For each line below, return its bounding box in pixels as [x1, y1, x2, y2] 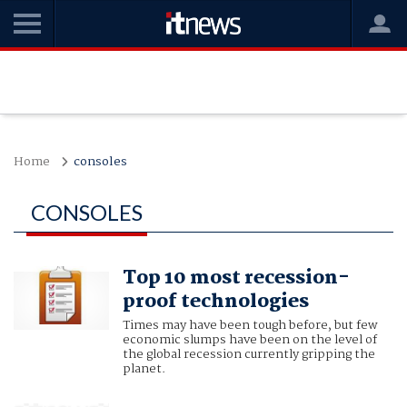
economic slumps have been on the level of [122, 330, 377, 351]
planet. [122, 359, 165, 380]
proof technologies [122, 286, 309, 318]
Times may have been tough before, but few [122, 315, 378, 336]
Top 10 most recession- [122, 263, 350, 294]
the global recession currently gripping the [122, 344, 375, 365]
